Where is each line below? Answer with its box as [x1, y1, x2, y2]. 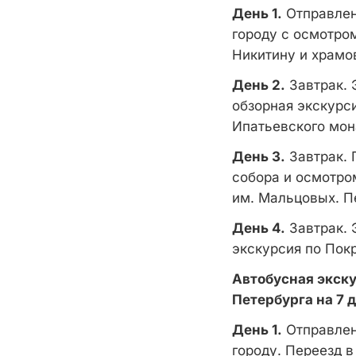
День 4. [232, 220, 285, 236]
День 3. [232, 149, 285, 164]
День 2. [232, 77, 285, 93]
